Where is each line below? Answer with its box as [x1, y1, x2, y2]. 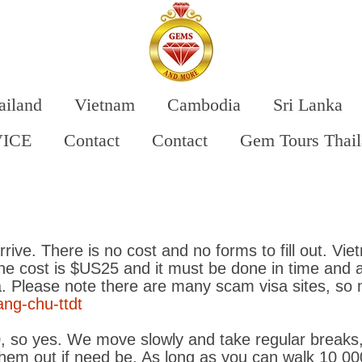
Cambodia [166, 95, 241, 115]
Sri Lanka [272, 95, 343, 115]
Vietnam [74, 95, 135, 115]
